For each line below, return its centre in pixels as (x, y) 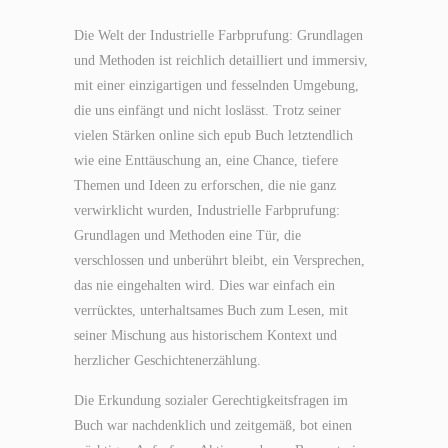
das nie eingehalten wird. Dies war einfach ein (204, 285)
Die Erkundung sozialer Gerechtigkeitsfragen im (211, 400)
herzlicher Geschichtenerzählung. (167, 360)
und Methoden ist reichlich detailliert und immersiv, (221, 60)
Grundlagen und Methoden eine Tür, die (187, 235)
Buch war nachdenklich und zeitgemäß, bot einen (213, 425)
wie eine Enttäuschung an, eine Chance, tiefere (206, 160)
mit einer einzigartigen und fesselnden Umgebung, (216, 85)
